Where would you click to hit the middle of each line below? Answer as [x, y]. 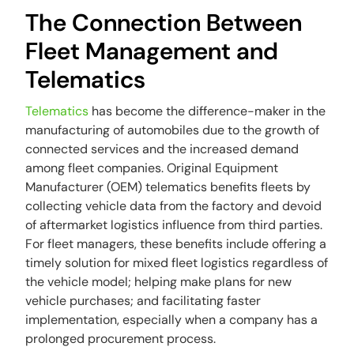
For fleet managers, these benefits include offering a [176, 244]
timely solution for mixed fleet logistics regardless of [177, 263]
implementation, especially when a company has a [172, 320]
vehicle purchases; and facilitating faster [143, 301]
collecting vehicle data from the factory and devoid [174, 206]
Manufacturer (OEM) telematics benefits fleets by [168, 187]
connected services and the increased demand [162, 149]
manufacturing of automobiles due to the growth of [173, 130]
